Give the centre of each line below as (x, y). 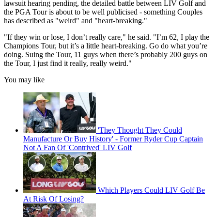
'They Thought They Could (140, 130)
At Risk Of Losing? (54, 199)
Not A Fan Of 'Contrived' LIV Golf (77, 148)
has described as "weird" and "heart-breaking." (76, 21)
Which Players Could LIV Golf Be (151, 190)
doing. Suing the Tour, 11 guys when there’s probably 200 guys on (106, 55)
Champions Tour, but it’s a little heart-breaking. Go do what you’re (106, 46)
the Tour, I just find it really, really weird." (68, 63)
